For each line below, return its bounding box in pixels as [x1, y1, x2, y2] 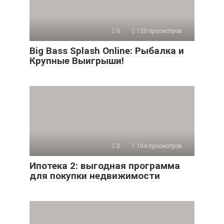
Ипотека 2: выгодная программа [29, 159, 180, 171]
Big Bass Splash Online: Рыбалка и [29, 44, 184, 56]
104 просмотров [135, 142, 182, 149]
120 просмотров [135, 27, 182, 34]
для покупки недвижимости [29, 169, 160, 181]
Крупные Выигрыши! [29, 54, 124, 66]
